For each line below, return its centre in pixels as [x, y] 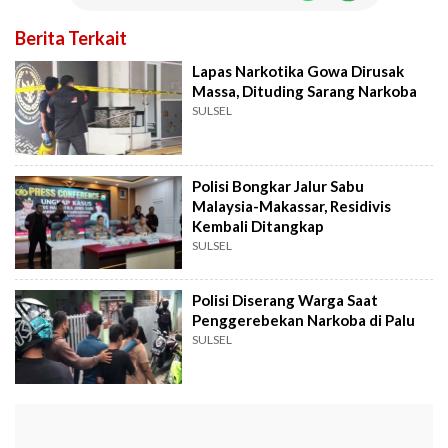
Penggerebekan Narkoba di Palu [304, 320]
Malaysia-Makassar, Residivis [292, 205]
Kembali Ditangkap [258, 225]
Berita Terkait [71, 38]
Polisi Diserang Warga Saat [285, 300]
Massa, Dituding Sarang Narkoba [305, 91]
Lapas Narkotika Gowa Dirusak [298, 71]
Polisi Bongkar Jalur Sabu [278, 185]
